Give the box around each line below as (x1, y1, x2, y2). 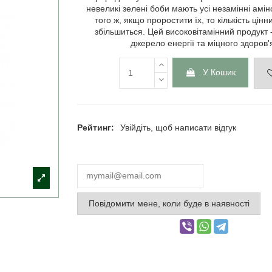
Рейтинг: (77, 123, 115, 132)
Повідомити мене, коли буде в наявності (88, 198, 250, 208)
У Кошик (203, 67, 236, 77)
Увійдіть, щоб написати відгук (120, 123, 237, 132)
